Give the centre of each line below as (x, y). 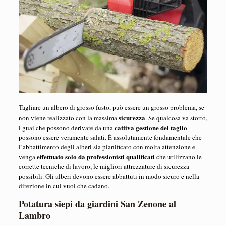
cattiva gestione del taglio (151, 128)
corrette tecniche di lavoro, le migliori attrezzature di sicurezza (104, 167)
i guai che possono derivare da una (66, 128)
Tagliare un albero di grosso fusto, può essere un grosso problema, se (111, 108)
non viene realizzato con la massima (68, 118)
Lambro (34, 216)
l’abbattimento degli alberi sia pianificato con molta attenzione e (107, 147)
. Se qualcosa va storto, (176, 118)
